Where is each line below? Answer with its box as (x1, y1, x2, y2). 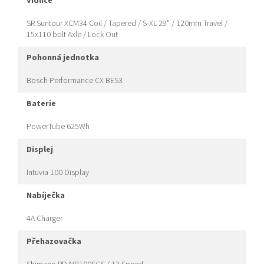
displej (32, 144, 53, 156)
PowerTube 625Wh (27, 121, 90, 133)
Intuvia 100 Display (27, 167, 89, 179)
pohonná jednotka (32, 52, 99, 64)
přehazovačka (32, 236, 81, 248)
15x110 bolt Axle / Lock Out (27, 29, 118, 41)
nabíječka (32, 190, 65, 202)
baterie (32, 98, 56, 110)
